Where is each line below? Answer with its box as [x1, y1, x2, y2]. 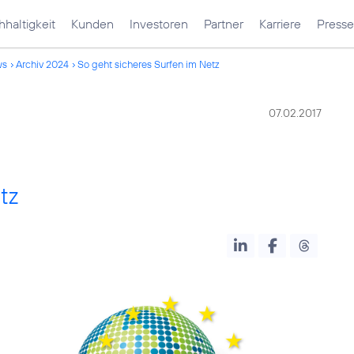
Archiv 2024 [16, 58, 69, 70]
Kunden [71, 16, 114, 32]
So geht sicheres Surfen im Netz [77, 58, 220, 70]
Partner [204, 16, 243, 32]
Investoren [130, 16, 188, 32]
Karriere [259, 16, 301, 32]
